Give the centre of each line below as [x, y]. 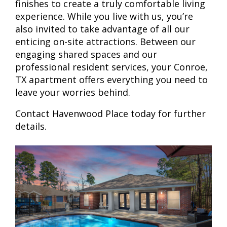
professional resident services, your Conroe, [111, 67]
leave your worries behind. [73, 92]
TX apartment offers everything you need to [111, 79]
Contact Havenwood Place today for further [110, 113]
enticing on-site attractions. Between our [105, 41]
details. [31, 126]
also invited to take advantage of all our [102, 29]
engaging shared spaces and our [86, 54]
